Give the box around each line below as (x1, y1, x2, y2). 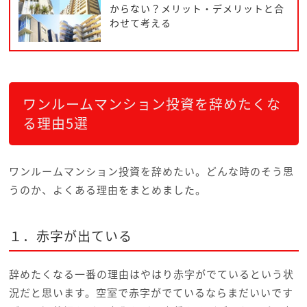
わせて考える (109, 15, 171, 29)
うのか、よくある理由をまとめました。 (8, 182, 206, 198)
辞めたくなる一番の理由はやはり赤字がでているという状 (8, 267, 294, 282)
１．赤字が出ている (8, 226, 132, 246)
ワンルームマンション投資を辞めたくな (22, 94, 281, 114)
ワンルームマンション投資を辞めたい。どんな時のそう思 (8, 164, 294, 180)
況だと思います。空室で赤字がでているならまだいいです (8, 285, 293, 301)
